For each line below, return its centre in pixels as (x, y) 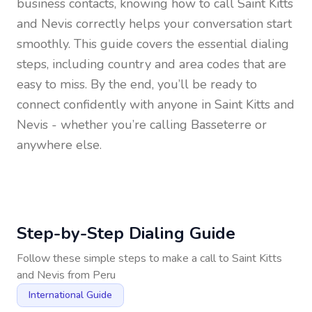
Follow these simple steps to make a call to (124, 258)
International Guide (70, 295)
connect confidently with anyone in (116, 104)
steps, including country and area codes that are (151, 64)
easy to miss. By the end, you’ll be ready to (137, 84)
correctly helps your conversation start (182, 24)
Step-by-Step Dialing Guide (126, 233)
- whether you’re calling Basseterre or (157, 125)
